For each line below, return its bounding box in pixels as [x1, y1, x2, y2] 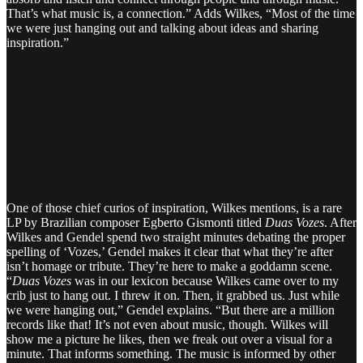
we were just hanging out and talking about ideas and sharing [6, 20, 318, 35]
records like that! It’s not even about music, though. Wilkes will [6, 317, 328, 331]
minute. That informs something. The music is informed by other [6, 346, 335, 361]
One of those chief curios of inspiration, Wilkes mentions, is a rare [6, 200, 342, 215]
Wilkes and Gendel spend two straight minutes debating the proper [6, 229, 345, 244]
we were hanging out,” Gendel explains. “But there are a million [6, 302, 335, 317]
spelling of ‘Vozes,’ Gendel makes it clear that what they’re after [6, 244, 333, 258]
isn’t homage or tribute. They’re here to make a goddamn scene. [6, 258, 332, 273]
